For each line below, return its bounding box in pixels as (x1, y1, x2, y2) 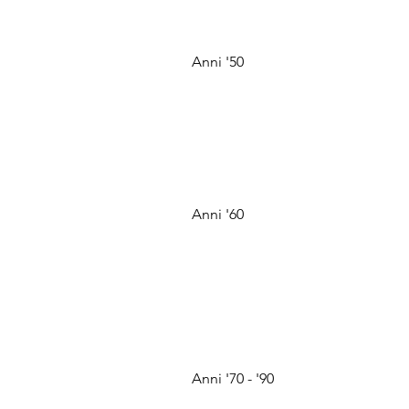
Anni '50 (192, 53, 244, 70)
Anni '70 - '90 (192, 370, 274, 387)
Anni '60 (192, 205, 244, 223)
